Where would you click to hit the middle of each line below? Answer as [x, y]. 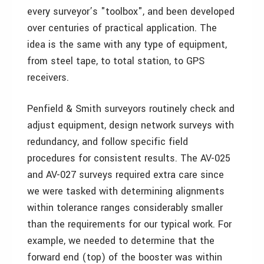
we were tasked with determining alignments [126, 191]
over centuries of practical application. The [122, 28]
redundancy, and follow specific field [108, 142]
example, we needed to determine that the [121, 241]
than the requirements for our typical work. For [129, 224]
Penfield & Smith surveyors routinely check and [131, 109]
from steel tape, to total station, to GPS [116, 61]
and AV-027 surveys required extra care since [126, 175]
